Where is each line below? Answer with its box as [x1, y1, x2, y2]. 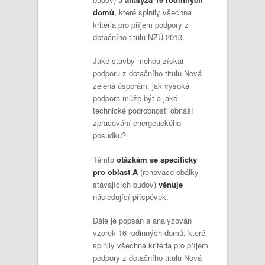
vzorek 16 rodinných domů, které [93, 227, 205, 239]
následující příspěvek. [93, 190, 169, 202]
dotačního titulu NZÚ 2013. [93, 31, 185, 43]
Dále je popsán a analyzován [93, 215, 192, 227]
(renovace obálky [138, 166, 199, 177]
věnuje [159, 178, 183, 190]
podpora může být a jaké [93, 92, 177, 104]
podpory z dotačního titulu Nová [93, 252, 202, 264]
